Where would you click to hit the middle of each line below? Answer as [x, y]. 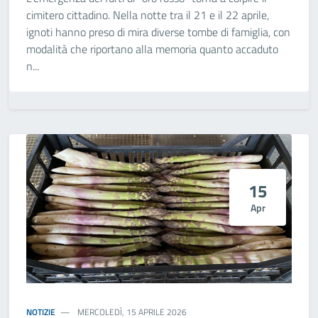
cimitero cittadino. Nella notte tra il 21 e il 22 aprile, [148, 15]
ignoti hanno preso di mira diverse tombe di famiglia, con [158, 32]
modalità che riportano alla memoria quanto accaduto [152, 49]
